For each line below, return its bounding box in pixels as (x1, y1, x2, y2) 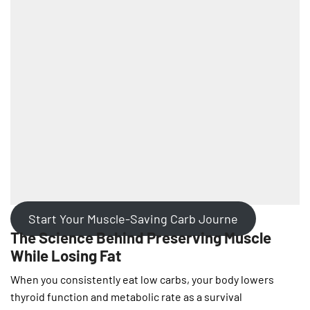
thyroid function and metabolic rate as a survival (10, 289, 242, 303)
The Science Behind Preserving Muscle (10, 228, 271, 246)
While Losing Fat (10, 246, 121, 264)
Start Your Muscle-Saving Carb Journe (28, 210, 238, 226)
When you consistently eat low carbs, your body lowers (10, 272, 274, 286)
